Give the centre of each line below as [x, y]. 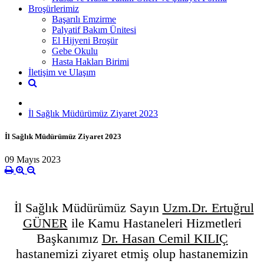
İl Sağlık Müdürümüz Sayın [86, 208]
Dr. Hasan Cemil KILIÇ [165, 239]
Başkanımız [69, 239]
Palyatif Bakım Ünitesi [94, 29]
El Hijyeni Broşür [85, 40]
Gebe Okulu [75, 51]
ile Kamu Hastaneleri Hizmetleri [154, 223]
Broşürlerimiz [54, 8]
